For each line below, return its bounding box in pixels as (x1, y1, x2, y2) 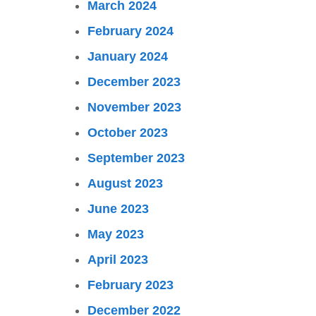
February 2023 (87, 278, 174, 292)
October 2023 (87, 126, 168, 140)
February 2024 (87, 24, 174, 38)
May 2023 (87, 227, 144, 241)
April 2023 (87, 253, 148, 267)
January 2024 (87, 49, 168, 63)
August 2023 (87, 176, 163, 190)
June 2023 (87, 202, 149, 216)
